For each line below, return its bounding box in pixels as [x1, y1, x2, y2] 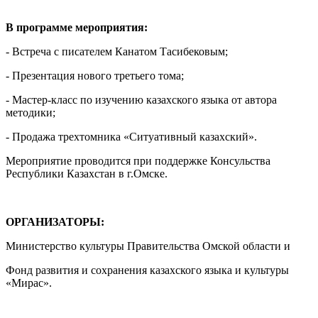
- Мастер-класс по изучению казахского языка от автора [6, 94, 277, 106]
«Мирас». [6, 277, 52, 289]
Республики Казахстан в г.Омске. [6, 168, 168, 180]
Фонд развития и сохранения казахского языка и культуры [6, 264, 289, 276]
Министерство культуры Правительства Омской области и [6, 240, 290, 252]
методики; [6, 106, 55, 119]
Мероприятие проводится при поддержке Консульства [6, 155, 270, 167]
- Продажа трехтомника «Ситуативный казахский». [6, 131, 257, 143]
